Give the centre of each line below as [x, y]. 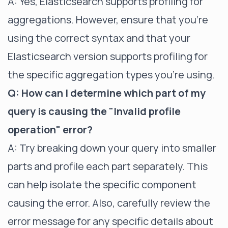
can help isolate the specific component [102, 184]
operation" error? [50, 129]
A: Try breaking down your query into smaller [112, 148]
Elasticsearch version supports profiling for [108, 56]
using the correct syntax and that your [99, 38]
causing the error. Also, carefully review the [109, 203]
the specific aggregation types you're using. [111, 74]
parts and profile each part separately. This [108, 166]
